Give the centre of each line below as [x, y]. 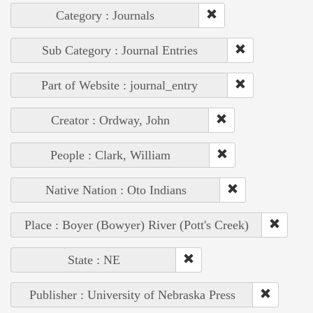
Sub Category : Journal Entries [119, 50]
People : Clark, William [110, 155]
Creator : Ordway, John [110, 120]
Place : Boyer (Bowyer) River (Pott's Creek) [137, 225]
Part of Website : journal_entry [119, 85]
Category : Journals [105, 15]
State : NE [94, 260]
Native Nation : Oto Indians [116, 190]
